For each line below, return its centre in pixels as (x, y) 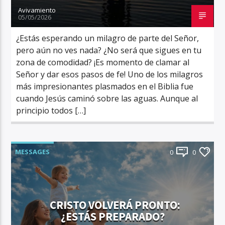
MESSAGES (33, 151)
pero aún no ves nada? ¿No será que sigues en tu (109, 50)
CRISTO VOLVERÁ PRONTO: (115, 205)
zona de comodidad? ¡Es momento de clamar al (103, 62)
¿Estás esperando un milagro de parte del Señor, (108, 38)
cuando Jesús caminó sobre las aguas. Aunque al (107, 98)
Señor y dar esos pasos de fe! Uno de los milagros (110, 74)
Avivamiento (37, 10)
